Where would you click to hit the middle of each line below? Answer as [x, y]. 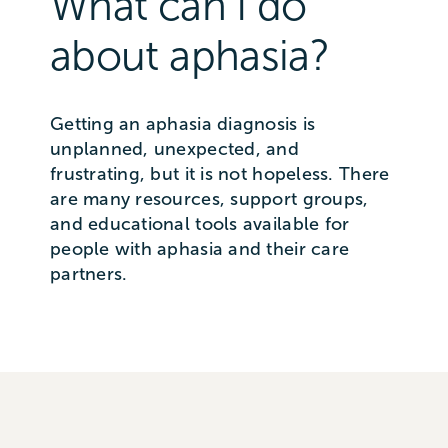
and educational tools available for [199, 224]
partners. [91, 274]
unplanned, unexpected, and [174, 149]
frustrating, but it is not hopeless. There [219, 174]
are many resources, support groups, [209, 199]
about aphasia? [189, 56]
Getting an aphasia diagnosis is [182, 124]
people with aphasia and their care [199, 249]
